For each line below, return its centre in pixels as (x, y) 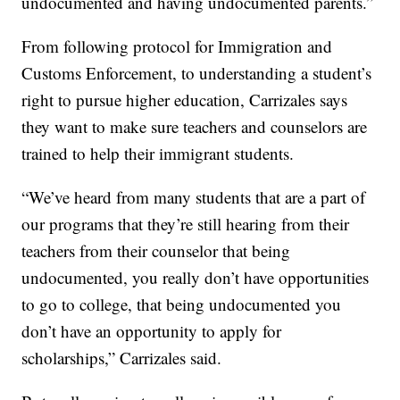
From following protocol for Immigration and (177, 46)
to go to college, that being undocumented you (182, 304)
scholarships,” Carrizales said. (122, 358)
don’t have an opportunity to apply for (152, 331)
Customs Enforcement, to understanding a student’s (197, 73)
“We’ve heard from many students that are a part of (194, 197)
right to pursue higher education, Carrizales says (185, 100)
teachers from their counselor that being (156, 251)
